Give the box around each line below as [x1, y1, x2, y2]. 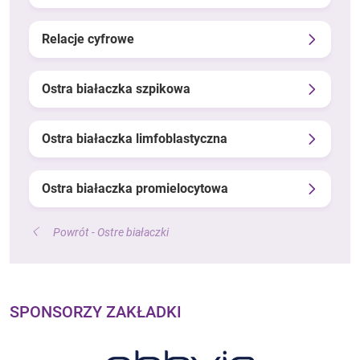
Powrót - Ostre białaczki [53, 225, 169, 239]
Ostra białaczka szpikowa [42, 80, 190, 96]
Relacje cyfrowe [42, 31, 134, 47]
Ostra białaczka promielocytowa [42, 180, 228, 196]
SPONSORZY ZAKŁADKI [10, 301, 182, 321]
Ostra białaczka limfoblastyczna [42, 130, 227, 146]
